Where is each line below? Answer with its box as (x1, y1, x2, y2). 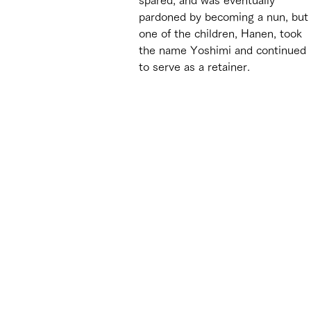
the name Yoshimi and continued (139, 44, 310, 56)
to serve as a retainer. (139, 60, 250, 72)
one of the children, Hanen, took (139, 27, 305, 39)
